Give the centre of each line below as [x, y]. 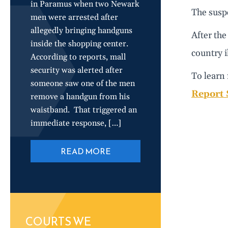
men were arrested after [74, 17]
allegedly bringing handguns [81, 31]
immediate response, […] [76, 123]
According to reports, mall [78, 57]
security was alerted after [77, 70]
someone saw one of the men [83, 83]
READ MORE [85, 151]
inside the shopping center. [81, 44]
